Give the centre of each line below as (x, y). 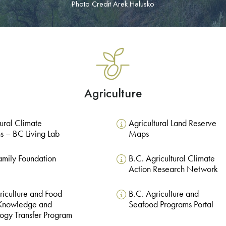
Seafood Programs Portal (171, 205)
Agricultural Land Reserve (172, 123)
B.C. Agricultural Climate (172, 159)
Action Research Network (173, 169)
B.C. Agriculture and (163, 194)
